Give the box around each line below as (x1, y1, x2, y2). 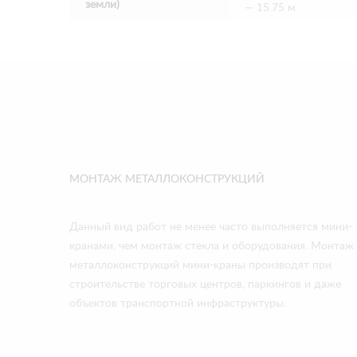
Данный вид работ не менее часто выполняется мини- (69, 221, 352, 233)
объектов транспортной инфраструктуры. (69, 297, 286, 309)
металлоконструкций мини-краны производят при (69, 259, 331, 271)
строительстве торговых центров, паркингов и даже (69, 278, 341, 290)
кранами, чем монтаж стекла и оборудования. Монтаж (69, 240, 354, 252)
